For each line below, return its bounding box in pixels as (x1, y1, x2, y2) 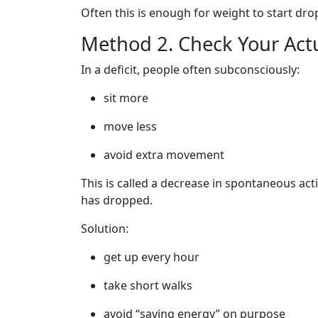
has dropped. (81, 192, 153, 208)
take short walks (104, 278, 192, 293)
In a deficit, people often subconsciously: (81, 62, 300, 77)
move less (104, 119, 157, 134)
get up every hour (104, 249, 199, 265)
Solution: (81, 221, 128, 236)
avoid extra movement (104, 147, 224, 163)
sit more (104, 90, 148, 106)
